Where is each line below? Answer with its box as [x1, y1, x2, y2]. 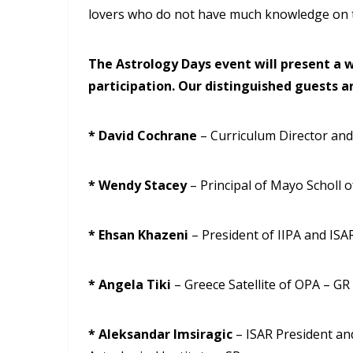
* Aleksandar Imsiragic [88, 325, 236, 343]
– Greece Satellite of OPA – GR [174, 275, 350, 293]
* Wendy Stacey [88, 176, 190, 194]
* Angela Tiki [88, 275, 174, 293]
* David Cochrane [88, 126, 200, 144]
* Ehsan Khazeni [88, 225, 188, 243]
